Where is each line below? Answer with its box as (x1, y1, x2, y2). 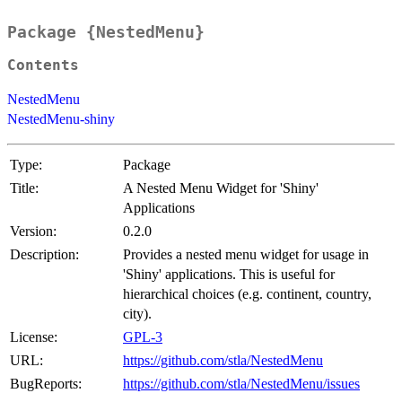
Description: (10, 247, 79, 263)
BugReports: (10, 376, 82, 392)
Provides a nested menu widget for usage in (123, 247, 369, 263)
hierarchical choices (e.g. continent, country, (123, 286, 371, 302)
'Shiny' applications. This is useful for (123, 267, 335, 283)
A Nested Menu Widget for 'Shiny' (123, 180, 319, 197)
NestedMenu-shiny (7, 111, 115, 127)
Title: (10, 180, 39, 197)
